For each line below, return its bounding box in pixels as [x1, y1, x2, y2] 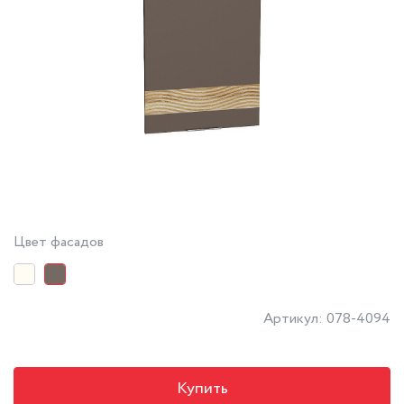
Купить [176, 376, 228, 400]
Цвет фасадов [14, 231, 104, 252]
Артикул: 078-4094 [263, 308, 390, 329]
